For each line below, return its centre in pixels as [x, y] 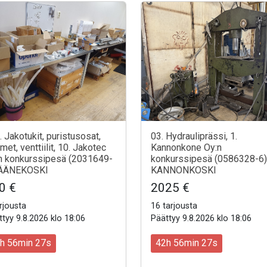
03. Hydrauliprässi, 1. [194, 136]
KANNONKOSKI [184, 170]
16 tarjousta [174, 206]
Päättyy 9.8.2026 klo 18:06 [201, 219]
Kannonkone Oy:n [186, 148]
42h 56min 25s [187, 243]
